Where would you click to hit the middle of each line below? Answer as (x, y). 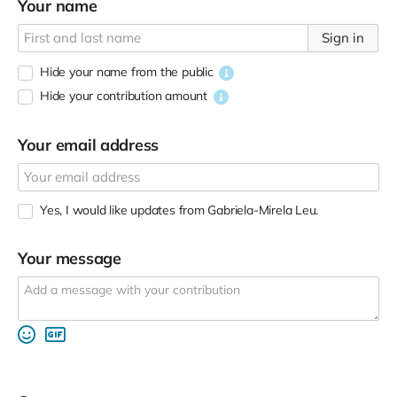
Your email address (89, 144)
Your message (70, 258)
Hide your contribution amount (124, 96)
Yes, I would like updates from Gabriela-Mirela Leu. (179, 210)
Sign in (343, 37)
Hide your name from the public (127, 72)
